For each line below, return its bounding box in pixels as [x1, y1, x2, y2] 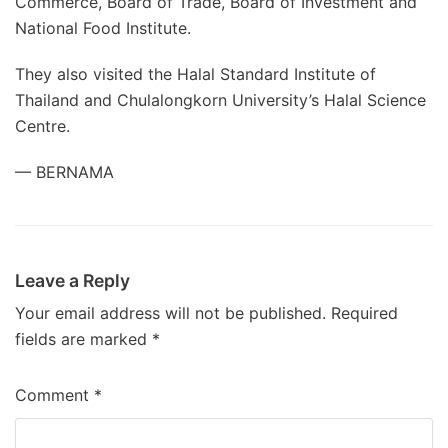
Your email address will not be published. [15, 303, 326, 323]
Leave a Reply [15, 270, 130, 291]
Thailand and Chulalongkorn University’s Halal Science [15, 90, 426, 110]
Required [331, 303, 398, 323]
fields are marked [15, 329, 152, 349]
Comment [15, 385, 94, 405]
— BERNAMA [15, 162, 114, 182]
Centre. [15, 116, 70, 136]
